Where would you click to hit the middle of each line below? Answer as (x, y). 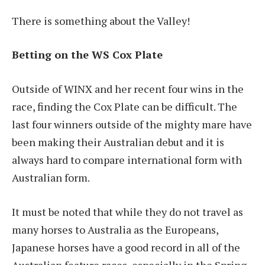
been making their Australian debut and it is (118, 142)
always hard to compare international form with (127, 159)
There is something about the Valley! (101, 20)
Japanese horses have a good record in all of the (126, 247)
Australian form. (52, 177)
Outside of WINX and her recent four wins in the (128, 88)
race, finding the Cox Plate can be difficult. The (125, 106)
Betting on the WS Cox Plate (89, 55)
